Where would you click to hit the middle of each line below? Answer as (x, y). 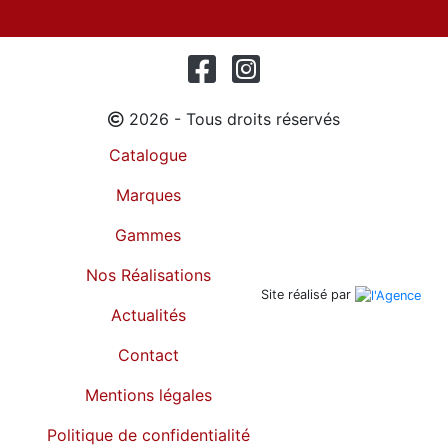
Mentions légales (148, 395)
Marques (148, 195)
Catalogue (148, 155)
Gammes (148, 235)
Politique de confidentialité (148, 435)
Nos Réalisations (148, 275)
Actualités (148, 315)
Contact (148, 355)
